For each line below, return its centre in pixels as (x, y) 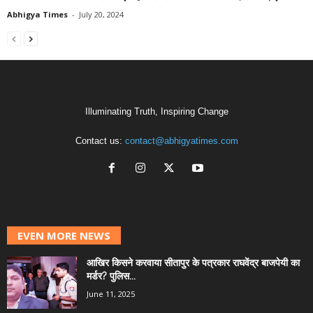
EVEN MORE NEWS (64, 235)
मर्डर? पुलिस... (111, 276)
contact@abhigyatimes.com (181, 140)
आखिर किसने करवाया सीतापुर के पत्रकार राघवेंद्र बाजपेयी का (193, 262)
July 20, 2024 (101, 14)
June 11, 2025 (111, 293)
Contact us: (100, 140)
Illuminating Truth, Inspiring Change (156, 111)
